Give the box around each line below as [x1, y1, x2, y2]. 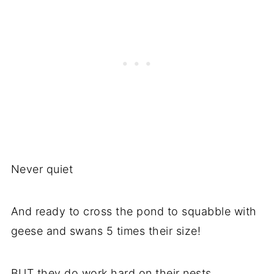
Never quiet [10, 163, 73, 176]
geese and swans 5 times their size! [10, 224, 201, 238]
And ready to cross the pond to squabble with [10, 205, 257, 218]
